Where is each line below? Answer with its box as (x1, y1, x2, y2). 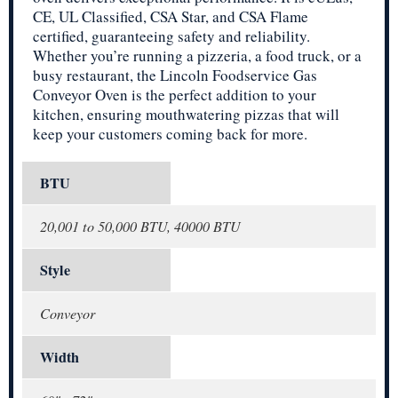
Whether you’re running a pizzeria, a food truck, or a (33, 45, 362, 67)
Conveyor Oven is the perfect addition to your (33, 84, 316, 106)
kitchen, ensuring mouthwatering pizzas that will (33, 104, 339, 125)
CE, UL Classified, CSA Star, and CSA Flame (33, 6, 308, 28)
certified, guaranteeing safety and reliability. (33, 26, 310, 47)
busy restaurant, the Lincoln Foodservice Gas (33, 65, 317, 86)
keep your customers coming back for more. (33, 123, 307, 145)
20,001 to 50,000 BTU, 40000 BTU (40, 217, 241, 236)
